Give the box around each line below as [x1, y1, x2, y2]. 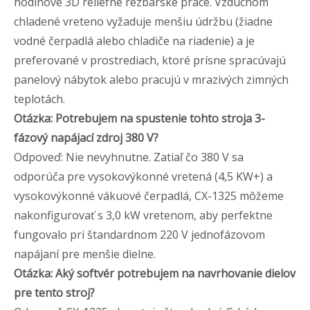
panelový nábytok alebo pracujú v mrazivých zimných [14, 71, 289, 87]
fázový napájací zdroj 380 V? [14, 129, 158, 145]
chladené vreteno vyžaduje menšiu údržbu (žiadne [14, 13, 273, 29]
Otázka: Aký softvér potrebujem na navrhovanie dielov [14, 265, 295, 281]
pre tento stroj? [14, 284, 95, 300]
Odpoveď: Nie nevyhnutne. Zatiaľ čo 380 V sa [14, 149, 244, 165]
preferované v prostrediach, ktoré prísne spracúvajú [14, 52, 286, 68]
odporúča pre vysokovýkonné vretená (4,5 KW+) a [14, 168, 273, 184]
